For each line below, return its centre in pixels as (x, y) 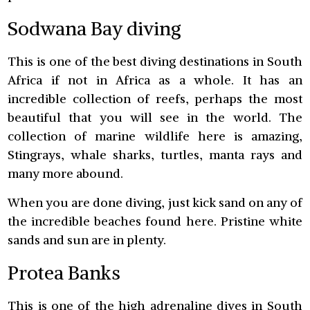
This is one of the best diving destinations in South (155, 62)
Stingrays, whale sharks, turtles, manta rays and (155, 155)
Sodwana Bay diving (94, 28)
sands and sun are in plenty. (87, 239)
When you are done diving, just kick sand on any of (155, 202)
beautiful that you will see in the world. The (155, 118)
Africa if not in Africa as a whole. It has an (155, 80)
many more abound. (66, 174)
